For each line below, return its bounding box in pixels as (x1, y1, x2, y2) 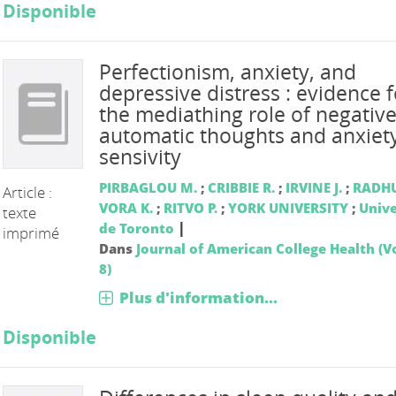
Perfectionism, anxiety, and (98, 57, 356, 86)
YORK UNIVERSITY (227, 198, 348, 217)
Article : (3, 181, 53, 202)
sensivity (98, 142, 181, 171)
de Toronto (98, 218, 174, 237)
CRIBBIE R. (207, 178, 275, 196)
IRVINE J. (285, 178, 342, 196)
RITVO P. (163, 198, 217, 217)
